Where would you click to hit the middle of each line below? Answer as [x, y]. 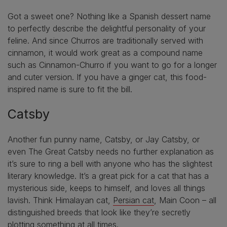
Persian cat [134, 200]
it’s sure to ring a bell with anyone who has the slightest [110, 163]
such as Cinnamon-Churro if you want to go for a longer [112, 65]
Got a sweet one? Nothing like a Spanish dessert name [109, 16]
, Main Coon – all [185, 200]
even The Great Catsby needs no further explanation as [111, 151]
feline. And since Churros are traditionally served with [105, 40]
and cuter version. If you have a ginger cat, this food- [107, 77]
